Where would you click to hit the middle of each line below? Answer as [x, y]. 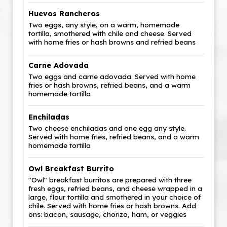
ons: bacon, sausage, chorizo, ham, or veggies [107, 214]
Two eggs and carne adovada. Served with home [112, 76]
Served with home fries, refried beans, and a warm [114, 137]
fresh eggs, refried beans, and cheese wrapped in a [115, 188]
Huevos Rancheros [64, 14]
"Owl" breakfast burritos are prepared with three [110, 180]
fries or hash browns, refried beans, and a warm [109, 85]
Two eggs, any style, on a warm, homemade [104, 25]
